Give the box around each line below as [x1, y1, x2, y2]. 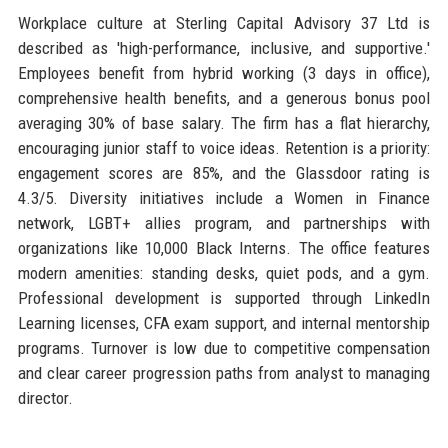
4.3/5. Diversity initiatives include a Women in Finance [17, 187, 431, 208]
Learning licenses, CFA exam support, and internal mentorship [17, 312, 431, 333]
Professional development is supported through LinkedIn [17, 287, 431, 308]
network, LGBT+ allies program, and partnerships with [17, 212, 431, 233]
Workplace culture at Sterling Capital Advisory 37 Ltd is [17, 12, 431, 33]
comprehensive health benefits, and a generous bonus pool [17, 87, 431, 108]
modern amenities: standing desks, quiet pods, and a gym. [17, 262, 431, 283]
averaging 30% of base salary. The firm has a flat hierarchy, [17, 112, 431, 133]
